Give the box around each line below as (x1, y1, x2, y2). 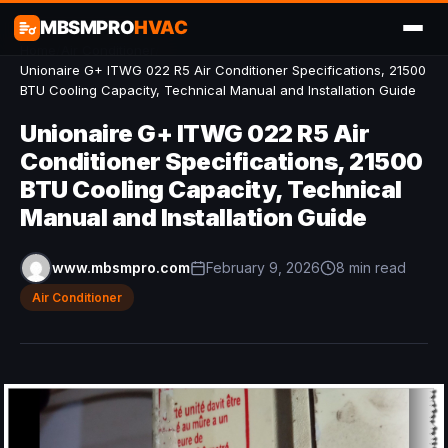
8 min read (336, 259, 406, 276)
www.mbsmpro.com (52, 259, 190, 276)
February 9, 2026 (206, 259, 320, 276)
